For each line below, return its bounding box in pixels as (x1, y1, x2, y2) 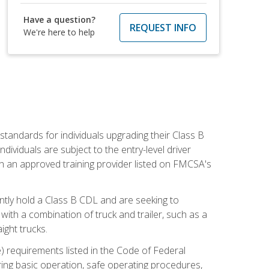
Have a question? (23, 13, 96, 25)
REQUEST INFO (129, 20, 196, 34)
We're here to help (23, 26, 95, 38)
